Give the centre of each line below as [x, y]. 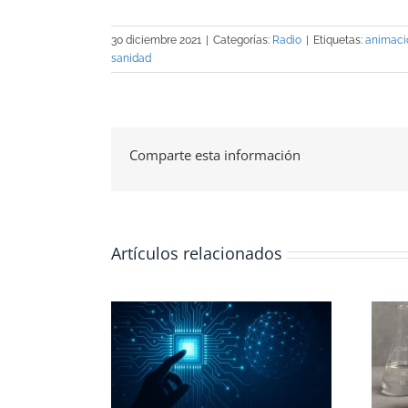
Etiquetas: [339, 41]
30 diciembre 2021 [156, 41]
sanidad [131, 59]
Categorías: [243, 41]
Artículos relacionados [197, 254]
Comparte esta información [215, 154]
